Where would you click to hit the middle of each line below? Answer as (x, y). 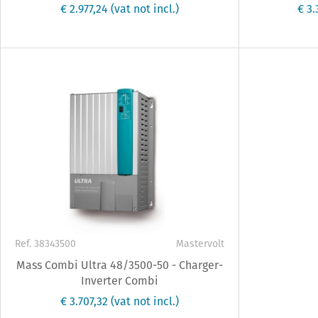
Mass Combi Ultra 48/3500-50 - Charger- (119, 265)
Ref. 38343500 (45, 244)
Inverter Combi (119, 281)
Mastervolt (200, 244)
